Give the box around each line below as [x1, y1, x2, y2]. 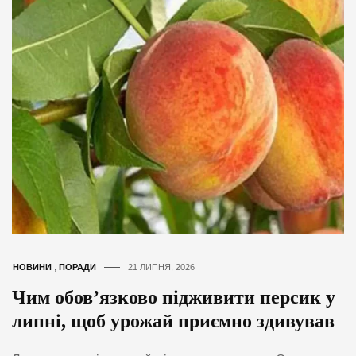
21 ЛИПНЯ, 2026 [128, 261, 195, 272]
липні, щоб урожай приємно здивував [12, 310, 335, 331]
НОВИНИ [13, 261, 52, 272]
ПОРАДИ [59, 261, 96, 272]
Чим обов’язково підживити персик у [12, 286, 335, 308]
